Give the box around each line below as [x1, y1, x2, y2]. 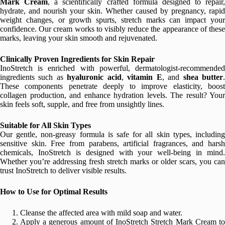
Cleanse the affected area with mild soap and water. [20, 208, 182, 217]
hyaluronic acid [67, 72, 122, 81]
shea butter [183, 72, 223, 81]
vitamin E [127, 72, 162, 81]
